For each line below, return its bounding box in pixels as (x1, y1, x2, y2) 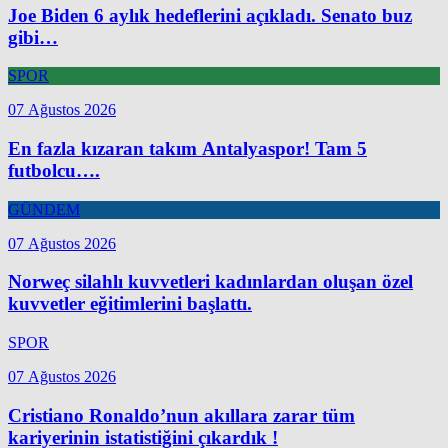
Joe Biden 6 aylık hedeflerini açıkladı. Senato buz (8, 4, 412, 26)
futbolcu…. (8, 159, 100, 181)
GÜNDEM (8, 200, 80, 218)
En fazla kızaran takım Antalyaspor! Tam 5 (8, 137, 367, 159)
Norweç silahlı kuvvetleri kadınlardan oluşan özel (8, 271, 413, 293)
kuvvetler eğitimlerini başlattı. (8, 293, 252, 315)
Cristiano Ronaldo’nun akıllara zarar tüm (8, 404, 355, 426)
